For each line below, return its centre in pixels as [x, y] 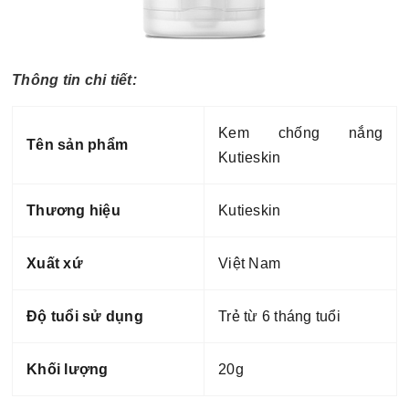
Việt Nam [249, 263]
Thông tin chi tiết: [74, 80]
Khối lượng [68, 369]
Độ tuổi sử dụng [85, 316]
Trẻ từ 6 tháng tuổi [279, 316]
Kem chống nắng [300, 133]
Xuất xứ [55, 263]
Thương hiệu [73, 210]
